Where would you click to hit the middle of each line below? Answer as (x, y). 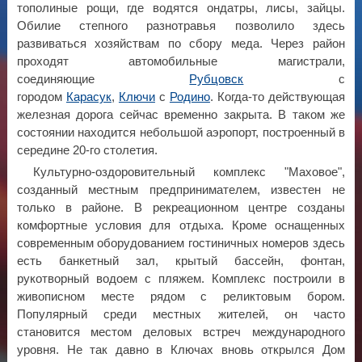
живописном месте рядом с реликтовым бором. (181, 296)
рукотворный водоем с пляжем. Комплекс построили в (181, 278)
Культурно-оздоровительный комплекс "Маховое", (189, 172)
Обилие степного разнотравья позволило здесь (181, 25)
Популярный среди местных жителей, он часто (181, 314)
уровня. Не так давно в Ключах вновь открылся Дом (181, 349)
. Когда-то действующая (277, 97)
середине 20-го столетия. (87, 150)
